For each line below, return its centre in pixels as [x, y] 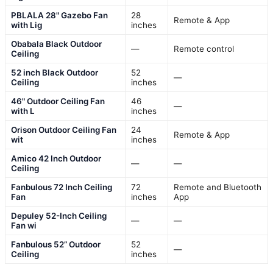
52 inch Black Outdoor [55, 72]
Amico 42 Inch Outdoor [56, 158]
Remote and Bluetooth [218, 187]
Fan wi [24, 225]
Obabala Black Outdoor [56, 44]
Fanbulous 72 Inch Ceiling [62, 187]
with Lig [27, 25]
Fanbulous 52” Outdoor [56, 244]
